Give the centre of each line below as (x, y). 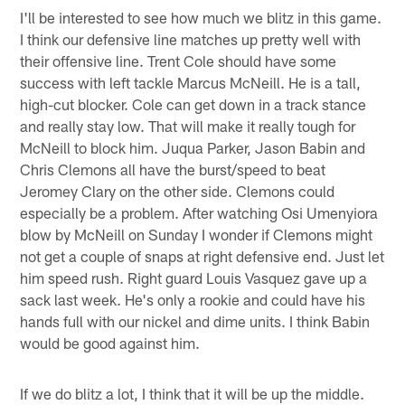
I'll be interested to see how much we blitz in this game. (201, 17)
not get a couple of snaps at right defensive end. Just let (202, 255)
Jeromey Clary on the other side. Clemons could (178, 190)
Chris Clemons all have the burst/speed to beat (173, 169)
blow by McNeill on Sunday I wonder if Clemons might (197, 234)
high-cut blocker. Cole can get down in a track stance (193, 104)
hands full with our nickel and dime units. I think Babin (195, 320)
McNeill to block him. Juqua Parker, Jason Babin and (193, 147)
